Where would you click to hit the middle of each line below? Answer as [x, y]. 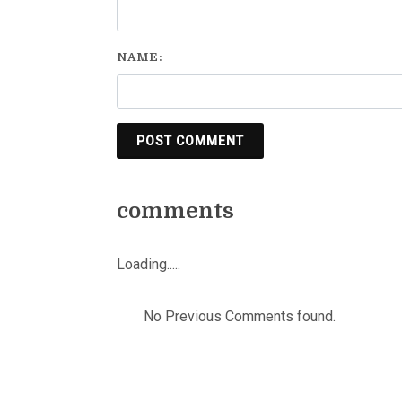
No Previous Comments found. [240, 317]
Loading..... [149, 265]
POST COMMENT [190, 141]
